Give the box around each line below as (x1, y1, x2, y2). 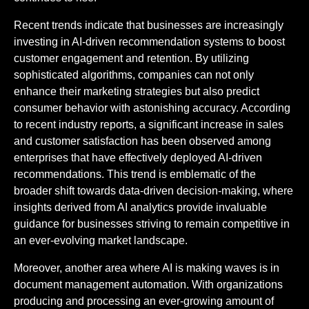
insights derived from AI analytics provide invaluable (14, 201, 267, 213)
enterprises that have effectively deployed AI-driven (14, 151, 262, 163)
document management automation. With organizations (14, 278, 283, 290)
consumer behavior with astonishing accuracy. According (14, 101, 290, 114)
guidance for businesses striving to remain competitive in (14, 217, 290, 230)
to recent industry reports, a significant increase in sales (14, 118, 283, 130)
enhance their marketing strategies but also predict (14, 85, 259, 97)
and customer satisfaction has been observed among (14, 134, 271, 147)
